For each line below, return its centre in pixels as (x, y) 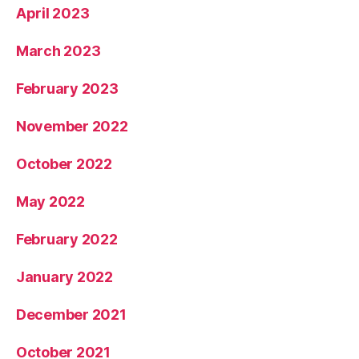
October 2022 (64, 163)
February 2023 (67, 88)
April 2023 (53, 13)
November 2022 (72, 126)
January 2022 (65, 276)
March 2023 (58, 50)
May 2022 (50, 201)
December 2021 (71, 314)
